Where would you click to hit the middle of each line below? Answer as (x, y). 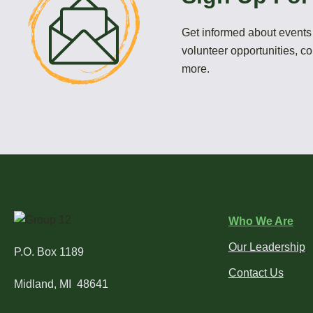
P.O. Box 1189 (49, 252)
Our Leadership (267, 247)
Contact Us (256, 273)
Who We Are (261, 221)
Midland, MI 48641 (61, 284)
